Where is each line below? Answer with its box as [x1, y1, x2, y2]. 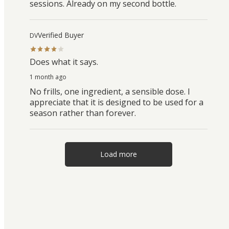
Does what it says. [30, 56, 98, 67]
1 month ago [30, 72, 66, 81]
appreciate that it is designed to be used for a [30, 96, 203, 108]
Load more [100, 149, 137, 159]
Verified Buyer [38, 30, 84, 40]
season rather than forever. [30, 107, 136, 119]
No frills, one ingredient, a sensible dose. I [30, 85, 190, 97]
